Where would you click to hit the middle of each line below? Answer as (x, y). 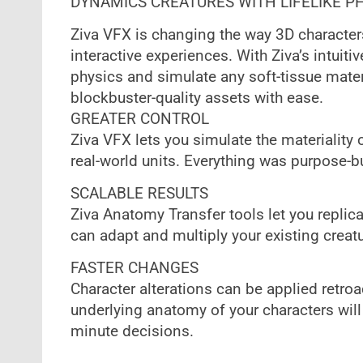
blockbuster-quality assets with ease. (196, 98)
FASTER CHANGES (134, 268)
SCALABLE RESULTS (139, 194)
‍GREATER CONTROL (139, 119)
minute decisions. (132, 331)
